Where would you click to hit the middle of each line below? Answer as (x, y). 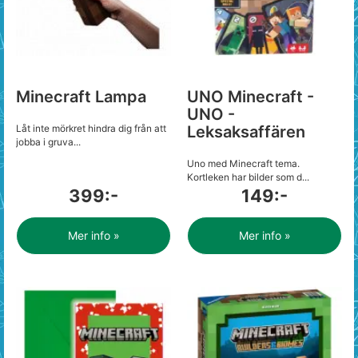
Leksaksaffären (246, 132)
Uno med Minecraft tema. (243, 163)
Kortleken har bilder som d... (248, 177)
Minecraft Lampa (81, 97)
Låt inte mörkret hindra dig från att (91, 128)
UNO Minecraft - (251, 97)
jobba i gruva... (48, 142)
